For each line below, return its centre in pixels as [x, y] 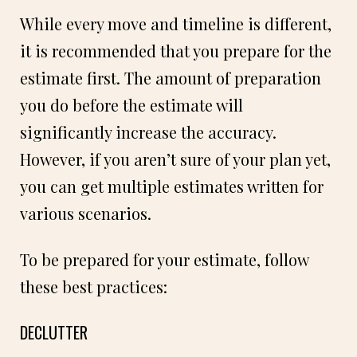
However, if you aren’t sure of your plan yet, [175, 159]
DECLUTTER [54, 332]
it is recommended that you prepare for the [176, 50]
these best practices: [94, 286]
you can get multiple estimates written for [172, 186]
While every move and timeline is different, [176, 23]
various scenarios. [86, 213]
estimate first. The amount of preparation [171, 77]
